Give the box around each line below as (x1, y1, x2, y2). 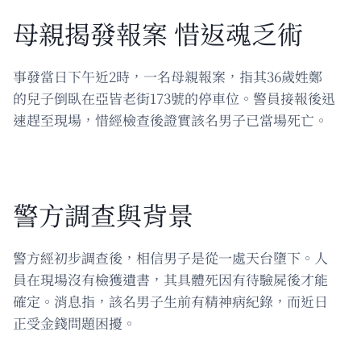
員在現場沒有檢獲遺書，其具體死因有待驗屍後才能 (13, 268, 328, 289)
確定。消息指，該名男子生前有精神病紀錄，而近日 (13, 290, 328, 311)
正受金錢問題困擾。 (13, 312, 136, 333)
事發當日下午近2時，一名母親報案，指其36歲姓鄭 (13, 65, 322, 86)
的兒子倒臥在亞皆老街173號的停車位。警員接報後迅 (13, 87, 335, 108)
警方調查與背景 (13, 195, 193, 233)
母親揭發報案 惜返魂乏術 (13, 14, 303, 52)
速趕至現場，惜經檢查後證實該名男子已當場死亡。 (13, 109, 328, 130)
